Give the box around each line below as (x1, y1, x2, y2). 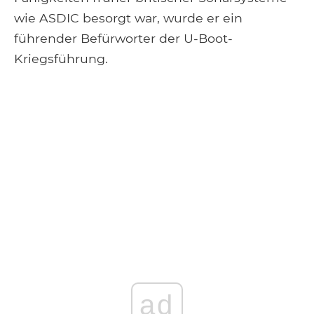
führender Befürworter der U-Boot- (14, 30, 233, 46)
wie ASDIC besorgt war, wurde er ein (14, 10, 243, 25)
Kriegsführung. (14, 50, 108, 66)
